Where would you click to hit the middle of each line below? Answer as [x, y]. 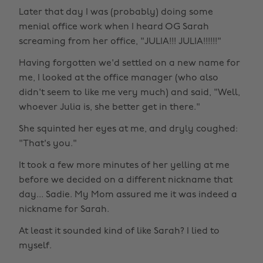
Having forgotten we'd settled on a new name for [129, 63]
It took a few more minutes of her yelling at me [124, 165]
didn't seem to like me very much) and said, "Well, [129, 92]
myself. [35, 246]
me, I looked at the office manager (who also [119, 78]
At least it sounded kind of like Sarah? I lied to [119, 231]
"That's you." [48, 144]
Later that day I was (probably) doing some [116, 12]
